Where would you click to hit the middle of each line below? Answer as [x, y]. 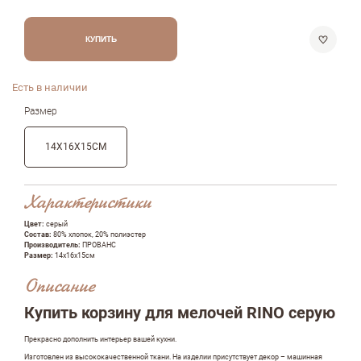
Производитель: [53, 245]
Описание [59, 288]
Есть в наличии [50, 87]
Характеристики [88, 204]
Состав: [39, 234]
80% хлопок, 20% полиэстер [100, 234]
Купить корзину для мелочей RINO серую [180, 313]
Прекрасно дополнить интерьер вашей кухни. [100, 339]
